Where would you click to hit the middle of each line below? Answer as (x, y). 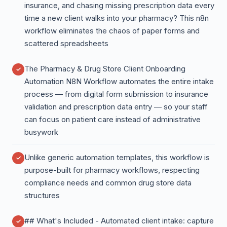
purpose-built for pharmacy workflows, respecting (112, 170)
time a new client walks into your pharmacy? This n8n (117, 18)
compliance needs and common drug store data (108, 183)
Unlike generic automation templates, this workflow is (117, 157)
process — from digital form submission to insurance (116, 94)
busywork (41, 132)
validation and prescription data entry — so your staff (116, 107)
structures (42, 195)
